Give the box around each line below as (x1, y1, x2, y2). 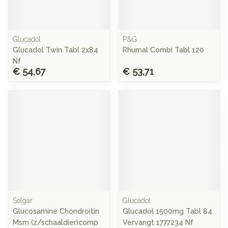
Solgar (13, 196, 33, 205)
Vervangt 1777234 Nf (123, 218, 193, 226)
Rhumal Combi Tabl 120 (123, 46, 204, 54)
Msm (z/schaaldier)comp (13, 218, 98, 226)
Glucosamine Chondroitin (13, 207, 99, 215)
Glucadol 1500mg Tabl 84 (123, 207, 212, 215)
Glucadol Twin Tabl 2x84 (13, 46, 98, 54)
